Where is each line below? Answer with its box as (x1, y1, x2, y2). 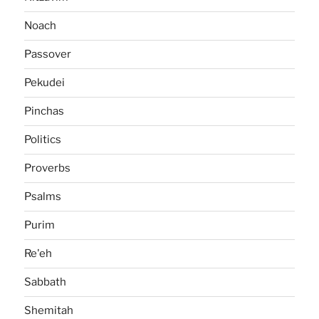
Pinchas (24, 105, 65, 118)
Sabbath (24, 276, 67, 289)
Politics (24, 133, 62, 147)
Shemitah (24, 304, 74, 318)
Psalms (24, 190, 62, 204)
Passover (24, 48, 72, 61)
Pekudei (24, 76, 66, 90)
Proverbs (24, 162, 71, 175)
